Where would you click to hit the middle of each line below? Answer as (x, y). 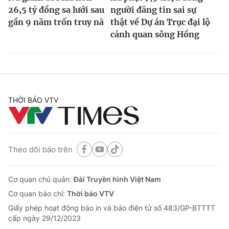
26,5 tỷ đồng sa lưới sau (56, 10)
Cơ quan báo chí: (38, 194)
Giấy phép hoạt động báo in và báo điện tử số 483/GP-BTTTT (112, 208)
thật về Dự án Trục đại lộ (160, 22)
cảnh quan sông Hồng (155, 35)
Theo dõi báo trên (40, 149)
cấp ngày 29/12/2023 (44, 218)
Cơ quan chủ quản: (41, 179)
